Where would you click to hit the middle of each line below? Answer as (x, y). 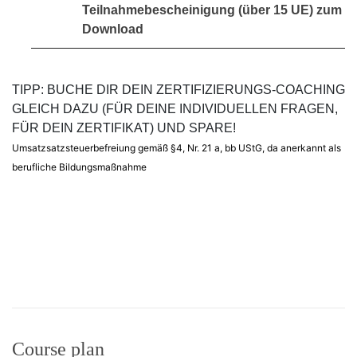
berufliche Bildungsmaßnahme (79, 167)
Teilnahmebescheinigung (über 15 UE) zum (212, 10)
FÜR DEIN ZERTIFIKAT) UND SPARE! (124, 127)
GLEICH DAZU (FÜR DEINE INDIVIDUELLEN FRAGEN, (175, 108)
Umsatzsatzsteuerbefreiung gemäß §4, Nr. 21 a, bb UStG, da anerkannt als (177, 147)
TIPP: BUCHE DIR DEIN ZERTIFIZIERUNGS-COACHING (178, 89)
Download (113, 29)
